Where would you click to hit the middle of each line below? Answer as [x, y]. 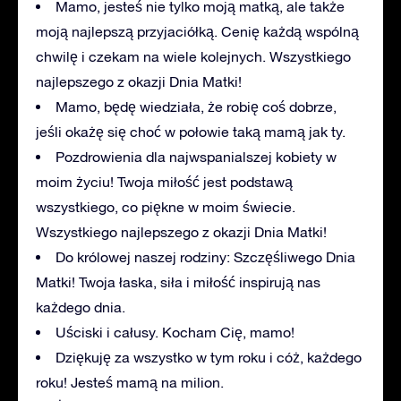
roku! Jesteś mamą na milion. [130, 382]
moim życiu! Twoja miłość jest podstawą [164, 181]
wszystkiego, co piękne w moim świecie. [166, 206]
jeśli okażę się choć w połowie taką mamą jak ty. [191, 131]
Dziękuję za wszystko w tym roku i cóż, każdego [209, 357]
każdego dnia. [81, 307]
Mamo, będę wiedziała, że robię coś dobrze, [196, 106]
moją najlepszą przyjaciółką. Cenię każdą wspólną [197, 31]
